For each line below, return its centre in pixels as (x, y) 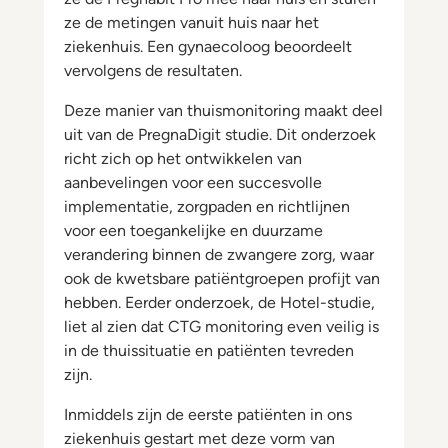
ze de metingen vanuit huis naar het (191, 22)
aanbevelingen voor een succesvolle (193, 182)
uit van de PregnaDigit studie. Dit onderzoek (220, 134)
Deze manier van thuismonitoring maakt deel (223, 110)
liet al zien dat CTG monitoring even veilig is (221, 326)
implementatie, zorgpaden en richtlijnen (207, 206)
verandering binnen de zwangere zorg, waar (219, 254)
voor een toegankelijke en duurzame (193, 230)
